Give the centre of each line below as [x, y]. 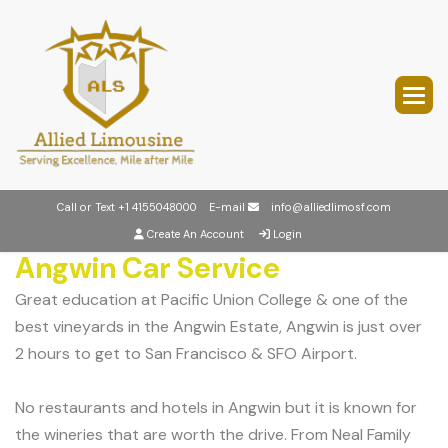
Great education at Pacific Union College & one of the [211, 299]
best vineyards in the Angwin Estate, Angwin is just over [218, 326]
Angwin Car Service [147, 268]
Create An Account [195, 234]
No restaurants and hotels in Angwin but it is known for [216, 407]
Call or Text [87, 207]
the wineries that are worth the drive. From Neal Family [213, 434]
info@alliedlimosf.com [331, 207]
